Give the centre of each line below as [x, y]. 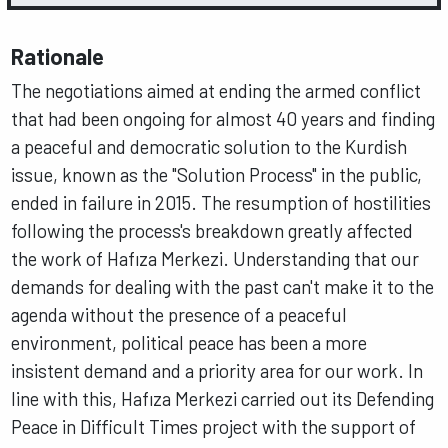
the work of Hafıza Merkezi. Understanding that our [215, 258]
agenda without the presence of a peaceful [179, 314]
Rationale [60, 56]
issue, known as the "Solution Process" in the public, [217, 174]
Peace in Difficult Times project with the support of [214, 426]
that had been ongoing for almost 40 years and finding [223, 118]
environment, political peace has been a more [189, 342]
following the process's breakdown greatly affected [212, 230]
